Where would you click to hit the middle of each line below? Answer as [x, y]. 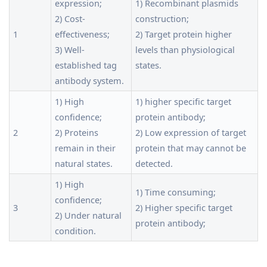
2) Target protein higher [184, 34]
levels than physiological [185, 49]
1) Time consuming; [176, 192]
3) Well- [70, 49]
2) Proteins [77, 132]
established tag [86, 65]
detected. [154, 163]
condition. [75, 230]
